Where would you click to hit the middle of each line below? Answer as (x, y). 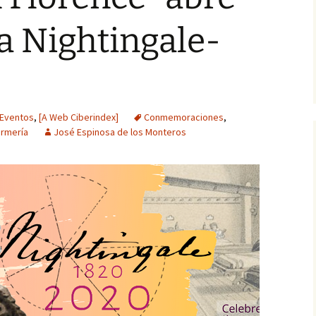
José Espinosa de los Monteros (120, 132)
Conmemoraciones (184, 117)
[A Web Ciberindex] (79, 117)
